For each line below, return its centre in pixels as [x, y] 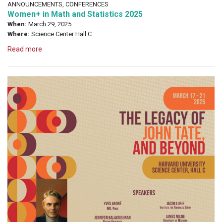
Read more [25, 49]
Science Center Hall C [61, 34]
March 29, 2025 [49, 24]
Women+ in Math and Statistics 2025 [75, 14]
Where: [19, 34]
